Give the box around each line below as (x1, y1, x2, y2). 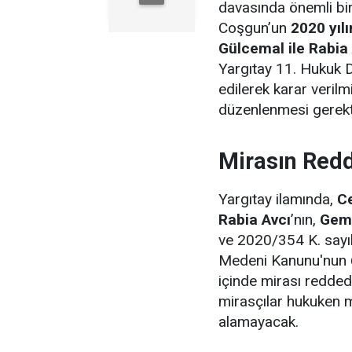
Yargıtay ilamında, (218, 190, 337, 208)
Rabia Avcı (218, 211, 291, 229)
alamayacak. (218, 313, 299, 331)
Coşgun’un (218, 19, 291, 37)
